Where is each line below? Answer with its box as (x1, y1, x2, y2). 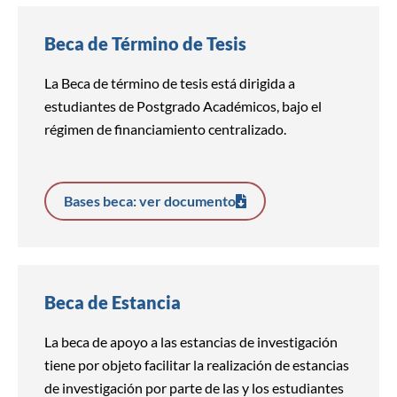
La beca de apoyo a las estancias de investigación (44, 332, 338, 350)
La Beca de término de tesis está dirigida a (44, 74, 295, 92)
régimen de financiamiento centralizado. (44, 121, 286, 138)
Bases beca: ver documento (64, 191, 236, 209)
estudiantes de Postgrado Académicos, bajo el (44, 97, 322, 115)
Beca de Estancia (44, 291, 181, 313)
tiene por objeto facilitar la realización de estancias (44, 355, 349, 373)
